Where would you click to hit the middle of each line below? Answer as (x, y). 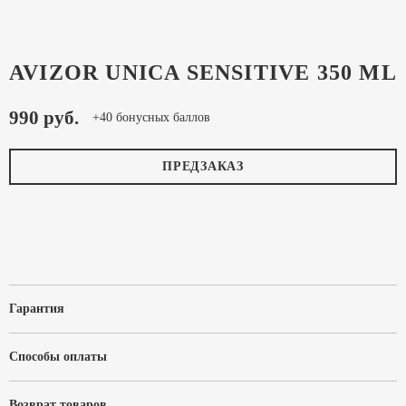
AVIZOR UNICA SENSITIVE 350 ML (203, 72)
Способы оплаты (58, 357)
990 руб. (44, 118)
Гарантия (37, 309)
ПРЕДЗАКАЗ (203, 166)
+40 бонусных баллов (151, 117)
